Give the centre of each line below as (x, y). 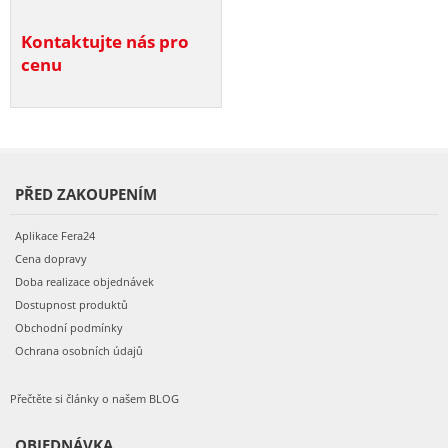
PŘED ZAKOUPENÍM (86, 193)
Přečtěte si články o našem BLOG (94, 398)
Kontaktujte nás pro (105, 41)
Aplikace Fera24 (55, 235)
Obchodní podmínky (69, 327)
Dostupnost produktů (71, 304)
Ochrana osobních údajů (79, 350)
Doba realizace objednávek (84, 281)
